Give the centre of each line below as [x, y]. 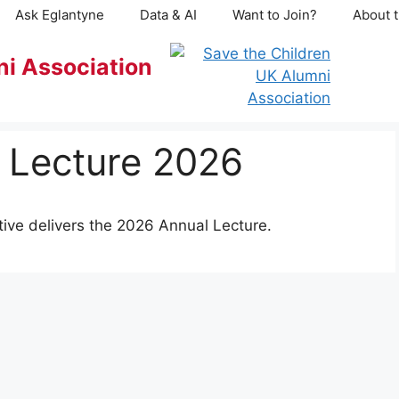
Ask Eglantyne [60, 15]
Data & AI [168, 15]
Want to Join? [275, 15]
